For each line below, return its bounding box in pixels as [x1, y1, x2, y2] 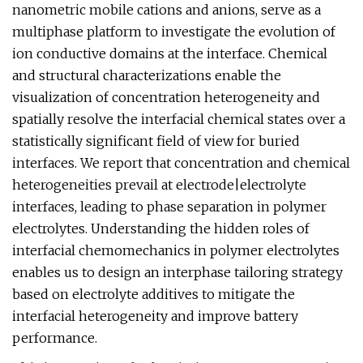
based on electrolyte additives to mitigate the [12, 286, 295, 302]
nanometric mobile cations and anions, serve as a [12, 2, 321, 18]
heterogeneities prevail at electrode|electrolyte [12, 177, 306, 193]
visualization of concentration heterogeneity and [12, 89, 320, 105]
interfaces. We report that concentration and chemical [12, 155, 350, 171]
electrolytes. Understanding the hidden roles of [12, 220, 310, 237]
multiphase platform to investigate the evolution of [12, 23, 335, 40]
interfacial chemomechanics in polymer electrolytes [12, 242, 340, 258]
